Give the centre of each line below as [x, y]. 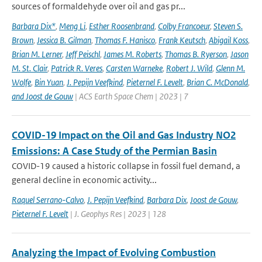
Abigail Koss [228, 40]
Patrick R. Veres [77, 68]
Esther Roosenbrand [122, 26]
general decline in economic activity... [84, 180]
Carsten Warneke [134, 68]
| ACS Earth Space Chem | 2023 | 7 [131, 96]
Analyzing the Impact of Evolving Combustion [114, 253]
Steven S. [228, 26]
